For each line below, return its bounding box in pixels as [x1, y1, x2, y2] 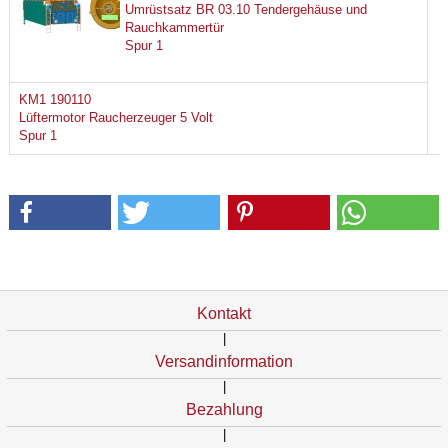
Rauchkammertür [125, 20, 225, 36]
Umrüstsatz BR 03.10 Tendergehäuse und [125, 2, 368, 18]
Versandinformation [155, 352, 293, 370]
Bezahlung [185, 400, 263, 418]
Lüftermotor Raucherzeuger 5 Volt [18, 110, 213, 126]
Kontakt [197, 304, 251, 322]
